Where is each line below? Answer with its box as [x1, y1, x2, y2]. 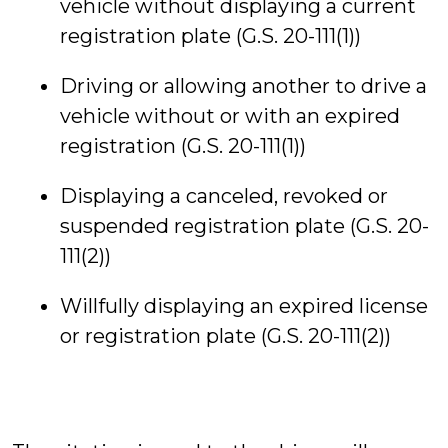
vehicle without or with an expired [60, 104, 400, 128]
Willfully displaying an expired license [60, 294, 428, 318]
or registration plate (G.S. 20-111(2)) [60, 324, 391, 348]
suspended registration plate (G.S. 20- [60, 214, 429, 238]
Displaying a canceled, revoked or [60, 184, 388, 208]
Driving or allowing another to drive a [60, 74, 427, 98]
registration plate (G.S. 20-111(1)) [60, 24, 361, 48]
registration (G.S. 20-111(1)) [60, 134, 306, 158]
